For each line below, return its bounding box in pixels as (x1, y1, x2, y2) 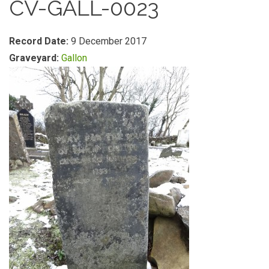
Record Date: (9, 35, 71, 47)
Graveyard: (9, 52, 61, 64)
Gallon (61, 52, 87, 64)
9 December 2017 (71, 35, 147, 47)
